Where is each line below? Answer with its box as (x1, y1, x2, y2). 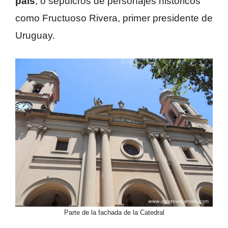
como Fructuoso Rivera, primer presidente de (15, 12, 213, 23)
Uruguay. (15, 30, 55, 41)
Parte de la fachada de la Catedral (64, 209, 164, 217)
